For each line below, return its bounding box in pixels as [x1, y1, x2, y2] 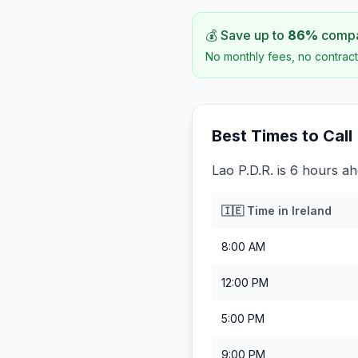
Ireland [292, 204, 332, 217]
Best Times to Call [212, 126, 352, 145]
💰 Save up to [205, 27, 288, 43]
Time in [244, 204, 292, 217]
